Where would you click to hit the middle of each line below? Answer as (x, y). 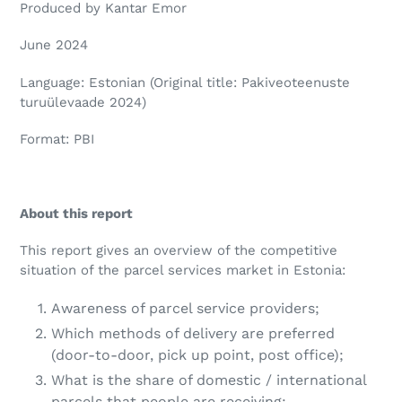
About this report (76, 213)
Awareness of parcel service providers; (185, 308)
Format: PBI (57, 140)
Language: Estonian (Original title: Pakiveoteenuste (185, 82)
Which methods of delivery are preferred (193, 333)
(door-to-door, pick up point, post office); (197, 354)
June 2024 (54, 45)
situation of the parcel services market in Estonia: (183, 271)
